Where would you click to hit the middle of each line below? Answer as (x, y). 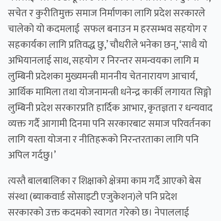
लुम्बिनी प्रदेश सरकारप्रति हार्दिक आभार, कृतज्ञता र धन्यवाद (110, 108)
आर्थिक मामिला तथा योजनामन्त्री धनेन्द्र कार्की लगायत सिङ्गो (110, 92)
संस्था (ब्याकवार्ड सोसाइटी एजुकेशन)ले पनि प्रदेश (92, 197)
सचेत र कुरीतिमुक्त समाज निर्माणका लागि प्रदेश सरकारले (107, 14)
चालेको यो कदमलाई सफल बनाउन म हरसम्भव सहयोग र (108, 29)
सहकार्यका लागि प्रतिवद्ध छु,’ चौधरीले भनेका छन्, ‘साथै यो (108, 45)
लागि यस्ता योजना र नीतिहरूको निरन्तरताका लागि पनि (103, 140)
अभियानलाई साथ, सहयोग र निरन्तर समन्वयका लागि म (103, 61)
